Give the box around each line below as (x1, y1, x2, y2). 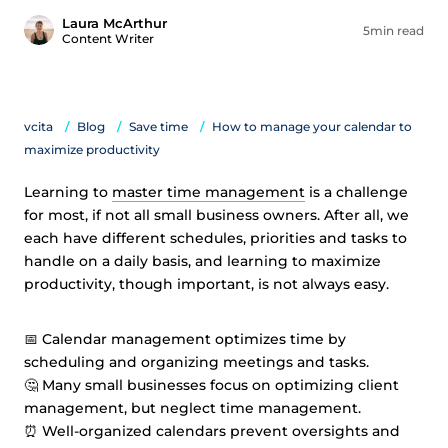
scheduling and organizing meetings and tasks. (24, 353, 369, 371)
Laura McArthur (62, 15, 167, 31)
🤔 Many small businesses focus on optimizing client (24, 376, 399, 394)
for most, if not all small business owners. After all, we (24, 206, 409, 224)
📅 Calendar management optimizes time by (24, 330, 346, 348)
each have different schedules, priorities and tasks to (24, 229, 407, 247)
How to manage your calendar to (212, 119, 412, 134)
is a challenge (305, 183, 408, 201)
